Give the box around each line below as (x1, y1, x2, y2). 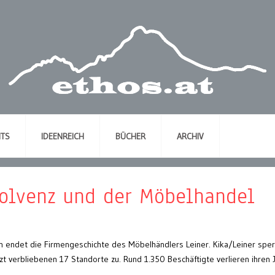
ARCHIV (177, 131, 204, 142)
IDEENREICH (41, 131, 84, 142)
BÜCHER (115, 131, 145, 142)
